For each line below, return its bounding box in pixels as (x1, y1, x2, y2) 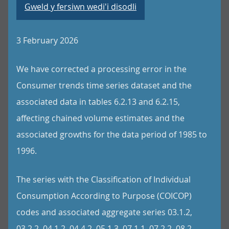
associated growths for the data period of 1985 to (16, 129, 207, 140)
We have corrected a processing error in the (16, 63, 187, 75)
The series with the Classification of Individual (16, 174, 191, 185)
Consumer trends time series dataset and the (16, 80, 192, 91)
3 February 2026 (16, 35, 78, 46)
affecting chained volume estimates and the (16, 112, 185, 124)
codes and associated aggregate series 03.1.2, (16, 207, 192, 218)
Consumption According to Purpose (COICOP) (16, 190, 192, 201)
